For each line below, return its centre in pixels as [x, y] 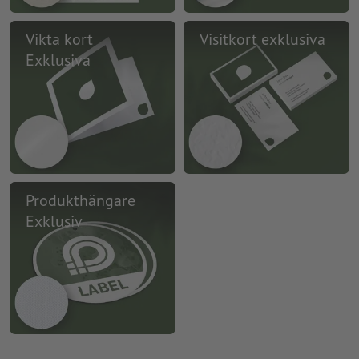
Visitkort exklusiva [262, 40]
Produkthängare [81, 200]
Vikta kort [59, 40]
